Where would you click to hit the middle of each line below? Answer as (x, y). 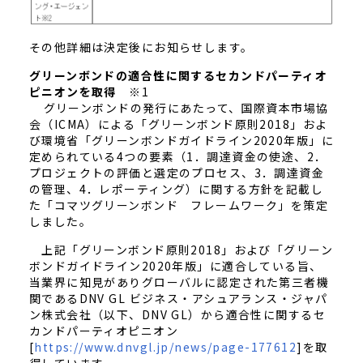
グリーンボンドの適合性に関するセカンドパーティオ (178, 76)
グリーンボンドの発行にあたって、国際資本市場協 (179, 108)
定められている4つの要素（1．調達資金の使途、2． (178, 157)
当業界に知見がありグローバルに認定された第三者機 (179, 282)
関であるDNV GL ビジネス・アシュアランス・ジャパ (178, 299)
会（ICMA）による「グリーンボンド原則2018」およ (178, 124)
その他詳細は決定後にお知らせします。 (141, 47)
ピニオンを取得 (73, 92)
